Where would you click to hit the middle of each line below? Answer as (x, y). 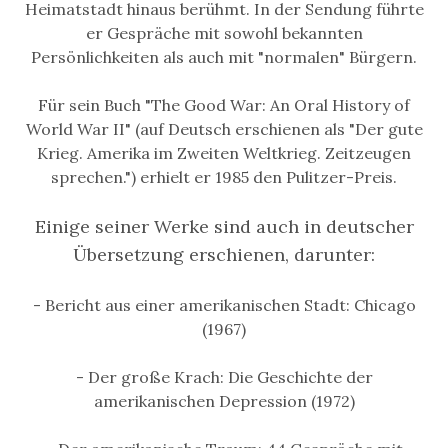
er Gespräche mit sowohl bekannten (224, 33)
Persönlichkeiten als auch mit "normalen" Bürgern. (224, 57)
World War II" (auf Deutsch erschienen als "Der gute (224, 129)
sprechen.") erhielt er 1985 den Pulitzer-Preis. (224, 177)
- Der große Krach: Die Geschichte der (224, 377)
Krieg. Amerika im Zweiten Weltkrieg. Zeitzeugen (224, 153)
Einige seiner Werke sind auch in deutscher (224, 227)
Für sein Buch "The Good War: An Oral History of (224, 105)
